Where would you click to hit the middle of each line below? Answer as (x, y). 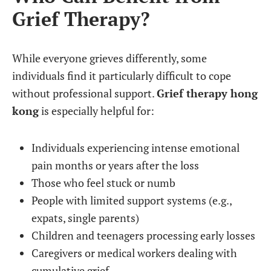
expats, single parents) (85, 218)
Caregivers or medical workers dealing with (134, 253)
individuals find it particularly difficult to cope (122, 76)
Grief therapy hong (207, 93)
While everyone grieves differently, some (109, 58)
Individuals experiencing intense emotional (135, 148)
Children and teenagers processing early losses (143, 235)
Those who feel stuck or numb (103, 183)
